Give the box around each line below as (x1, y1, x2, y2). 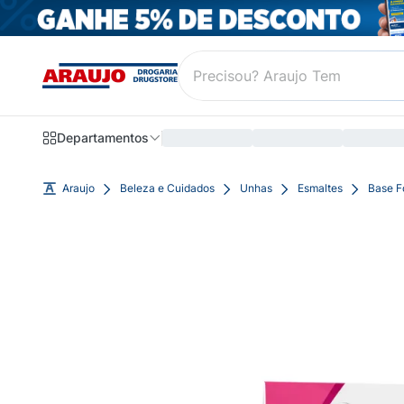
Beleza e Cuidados (120, 181, 215, 195)
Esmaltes (298, 181, 343, 195)
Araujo (62, 181, 95, 195)
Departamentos (57, 130, 149, 146)
